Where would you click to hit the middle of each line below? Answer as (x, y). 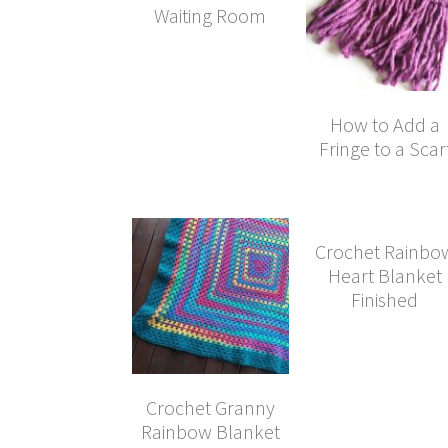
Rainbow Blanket (210, 432)
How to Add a (384, 124)
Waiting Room (210, 15)
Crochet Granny (210, 408)
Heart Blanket (384, 275)
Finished (385, 299)
